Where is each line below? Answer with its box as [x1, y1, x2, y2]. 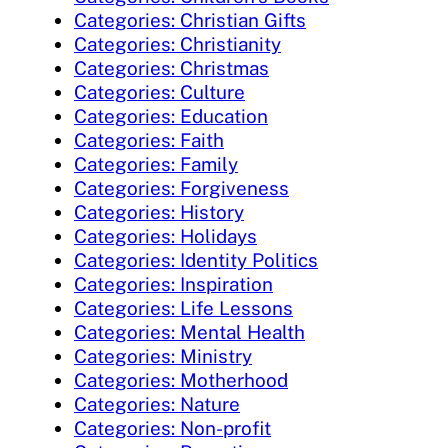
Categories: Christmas [74, 56, 269, 79]
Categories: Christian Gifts [74, 8, 306, 31]
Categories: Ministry [74, 344, 252, 367]
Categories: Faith [74, 128, 224, 151]
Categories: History [74, 200, 244, 223]
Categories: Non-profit [74, 416, 271, 439]
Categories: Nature [74, 392, 240, 415]
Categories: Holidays [74, 224, 257, 247]
